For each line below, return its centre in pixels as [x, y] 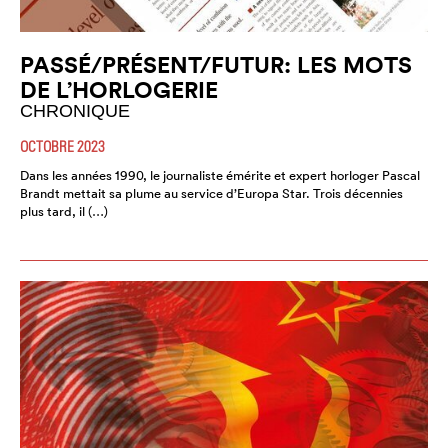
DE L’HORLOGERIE [119, 89]
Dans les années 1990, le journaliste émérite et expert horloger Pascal [220, 175]
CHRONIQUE [75, 110]
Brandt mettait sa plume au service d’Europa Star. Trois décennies [211, 193]
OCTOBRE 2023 [62, 145]
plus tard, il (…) [64, 211]
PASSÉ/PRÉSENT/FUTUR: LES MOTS [216, 64]
